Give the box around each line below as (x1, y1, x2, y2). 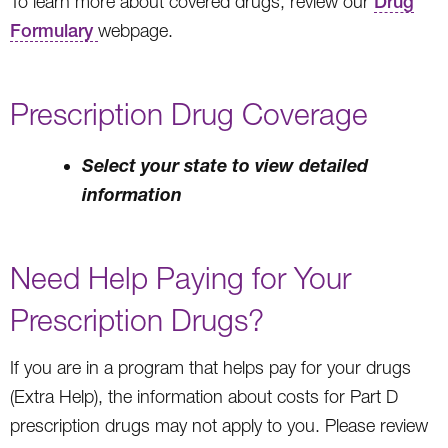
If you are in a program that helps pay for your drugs (10, 356, 411, 378)
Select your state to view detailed (82, 153, 368, 176)
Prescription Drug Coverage (10, 95, 368, 131)
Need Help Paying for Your (10, 259, 351, 295)
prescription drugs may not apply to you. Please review (10, 414, 428, 436)
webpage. (98, 19, 173, 41)
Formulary (10, 19, 98, 41)
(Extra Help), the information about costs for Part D (10, 385, 398, 407)
